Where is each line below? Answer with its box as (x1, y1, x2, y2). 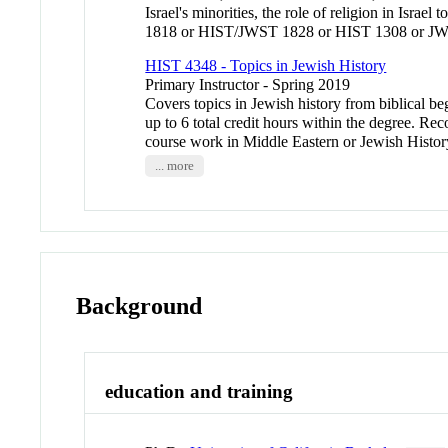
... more (154, 158, 194, 173)
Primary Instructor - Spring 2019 (145, 75, 351, 93)
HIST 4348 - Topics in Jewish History (145, 56, 387, 74)
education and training (105, 381, 294, 403)
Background (76, 292, 203, 319)
